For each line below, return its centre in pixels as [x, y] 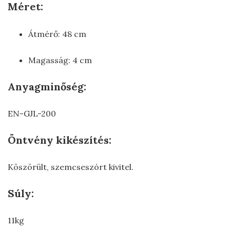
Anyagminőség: [47, 86]
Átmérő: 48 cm [57, 34]
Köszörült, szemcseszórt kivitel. [71, 167]
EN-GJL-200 [32, 113]
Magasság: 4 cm [60, 60]
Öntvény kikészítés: [60, 140]
